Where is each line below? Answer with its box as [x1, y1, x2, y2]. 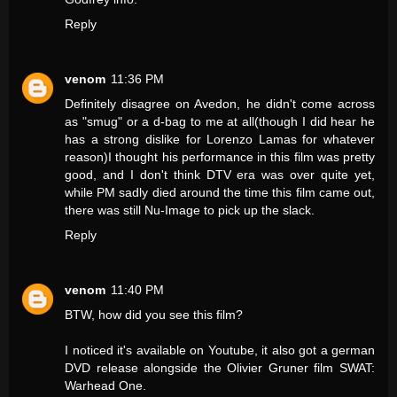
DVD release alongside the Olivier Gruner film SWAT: [65, 361, 375, 376]
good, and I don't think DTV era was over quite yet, [65, 167, 375, 183]
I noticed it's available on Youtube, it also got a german [65, 343, 375, 358]
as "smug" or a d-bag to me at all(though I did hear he [65, 114, 375, 129]
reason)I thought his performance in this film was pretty [65, 150, 375, 165]
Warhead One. [65, 378, 146, 393]
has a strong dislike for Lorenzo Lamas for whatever [65, 132, 375, 147]
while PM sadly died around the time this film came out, [65, 185, 375, 200]
